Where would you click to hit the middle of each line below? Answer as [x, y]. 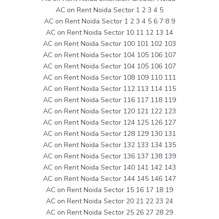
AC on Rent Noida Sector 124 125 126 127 [109, 122]
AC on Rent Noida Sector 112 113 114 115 [109, 88]
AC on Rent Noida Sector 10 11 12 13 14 [109, 32]
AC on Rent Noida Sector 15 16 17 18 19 [109, 190]
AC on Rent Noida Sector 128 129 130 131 [109, 133]
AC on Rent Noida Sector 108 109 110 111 [109, 77]
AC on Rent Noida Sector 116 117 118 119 [109, 100]
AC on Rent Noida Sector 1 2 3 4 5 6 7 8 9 [109, 21]
